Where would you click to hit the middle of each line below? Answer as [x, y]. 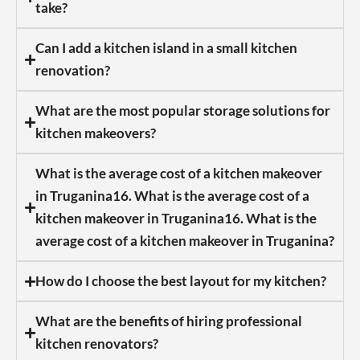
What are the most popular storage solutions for [183, 111]
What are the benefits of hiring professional [169, 321]
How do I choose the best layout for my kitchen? [181, 281]
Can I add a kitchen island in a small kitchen [166, 48]
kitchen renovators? [97, 344]
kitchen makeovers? [96, 133]
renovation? [73, 71]
